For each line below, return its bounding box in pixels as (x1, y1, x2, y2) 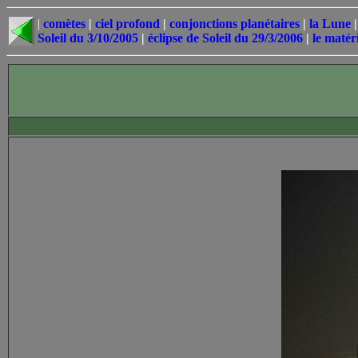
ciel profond (95, 17, 160, 30)
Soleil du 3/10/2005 (38, 31, 138, 45)
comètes (43, 17, 86, 30)
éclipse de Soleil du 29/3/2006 (148, 31, 303, 45)
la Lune (309, 17, 351, 30)
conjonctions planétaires (169, 17, 300, 30)
